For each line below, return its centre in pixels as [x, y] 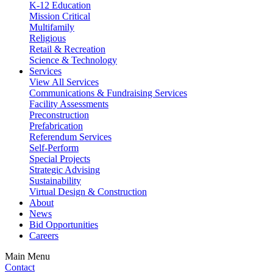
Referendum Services [70, 137]
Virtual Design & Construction [88, 192]
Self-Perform [54, 148]
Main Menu [27, 256]
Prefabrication [56, 126]
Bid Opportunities [64, 225]
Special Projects [60, 159]
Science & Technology [73, 60]
